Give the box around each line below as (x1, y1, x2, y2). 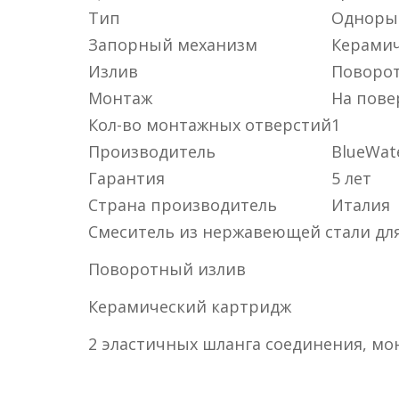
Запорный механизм (88, 34, 257, 55)
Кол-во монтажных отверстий (88, 114, 331, 135)
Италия (331, 194, 390, 216)
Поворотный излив (88, 258, 246, 280)
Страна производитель (88, 194, 277, 216)
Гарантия (88, 167, 165, 189)
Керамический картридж (88, 296, 291, 317)
